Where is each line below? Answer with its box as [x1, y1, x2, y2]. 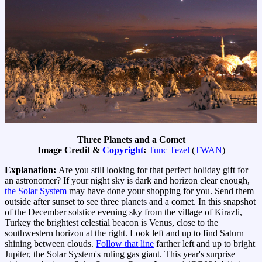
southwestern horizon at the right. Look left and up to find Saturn [5, 228, 244, 239]
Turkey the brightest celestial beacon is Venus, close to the [5, 218, 218, 228]
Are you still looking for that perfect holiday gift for [58, 165, 248, 175]
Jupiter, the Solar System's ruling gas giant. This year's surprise [5, 249, 235, 260]
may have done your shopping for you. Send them [67, 186, 254, 196]
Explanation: [5, 165, 58, 175]
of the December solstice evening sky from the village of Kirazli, [5, 207, 242, 218]
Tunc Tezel [148, 145, 189, 156]
